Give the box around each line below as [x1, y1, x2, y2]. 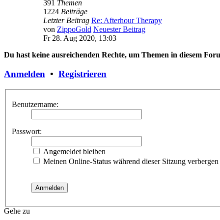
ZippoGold [57, 25, 91, 34]
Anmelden [4, 69, 45, 79]
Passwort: [12, 127, 42, 136]
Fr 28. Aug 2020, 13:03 [43, 34, 116, 43]
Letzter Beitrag [43, 16, 89, 25]
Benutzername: [12, 100, 58, 109]
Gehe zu [4, 207, 30, 216]
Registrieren [58, 69, 107, 79]
